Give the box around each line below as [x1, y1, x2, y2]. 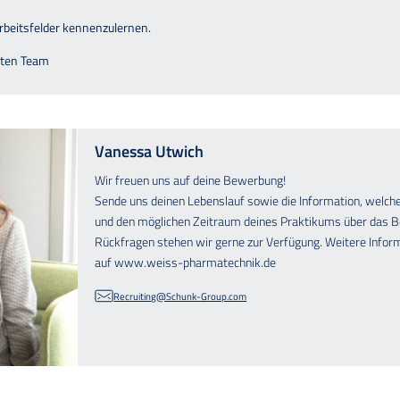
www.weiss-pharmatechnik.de [114, 252, 279, 271]
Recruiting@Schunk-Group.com [113, 287, 247, 304]
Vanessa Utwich [95, 139, 204, 164]
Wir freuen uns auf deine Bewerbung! [95, 170, 287, 189]
